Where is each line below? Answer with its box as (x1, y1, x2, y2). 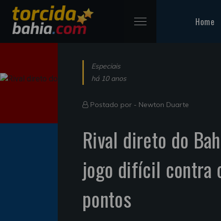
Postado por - (88, 100, 139, 109)
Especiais (91, 61, 120, 71)
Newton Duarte (139, 100, 189, 109)
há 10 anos (91, 74, 126, 83)
